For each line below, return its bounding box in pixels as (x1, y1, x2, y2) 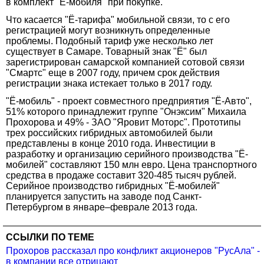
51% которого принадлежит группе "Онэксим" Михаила (6, 106, 246, 117)
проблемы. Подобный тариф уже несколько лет (6, 35, 213, 46)
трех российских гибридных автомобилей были (6, 127, 213, 138)
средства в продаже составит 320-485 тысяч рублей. (6, 170, 236, 180)
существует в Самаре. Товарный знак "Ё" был (6, 46, 207, 57)
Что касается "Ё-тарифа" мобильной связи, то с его (6, 14, 230, 25)
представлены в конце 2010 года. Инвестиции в (6, 138, 216, 148)
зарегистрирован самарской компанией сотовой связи (6, 57, 245, 67)
